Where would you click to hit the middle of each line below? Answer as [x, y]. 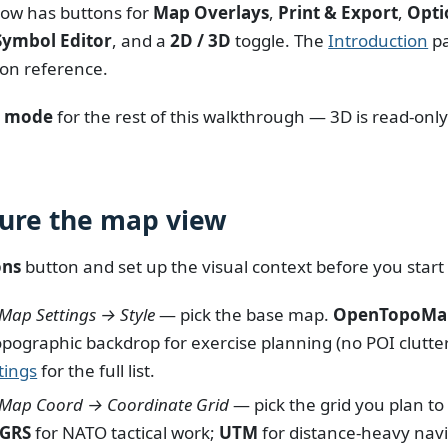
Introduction [378, 41]
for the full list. [96, 370]
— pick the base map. [244, 314]
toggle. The [280, 41]
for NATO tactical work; [125, 432]
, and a [141, 41]
